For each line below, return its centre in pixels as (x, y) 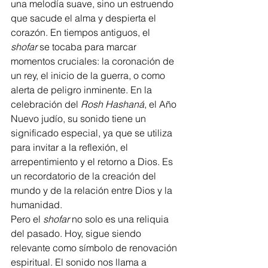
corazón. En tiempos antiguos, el (82, 32)
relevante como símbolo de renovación (95, 248)
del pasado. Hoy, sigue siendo (77, 233)
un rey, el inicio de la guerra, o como (89, 75)
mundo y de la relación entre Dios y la (93, 190)
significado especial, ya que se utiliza (93, 133)
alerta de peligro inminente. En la (83, 90)
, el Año (162, 104)
